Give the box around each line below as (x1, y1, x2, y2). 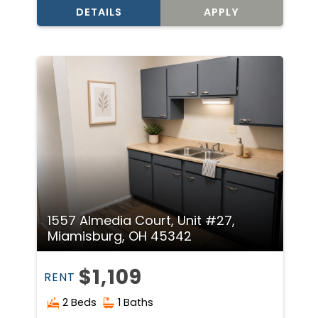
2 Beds (62, 295, 97, 310)
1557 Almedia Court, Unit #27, (48, 212, 236, 230)
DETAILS (75, 4, 122, 19)
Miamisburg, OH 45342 (48, 227, 192, 246)
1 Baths (118, 295, 154, 310)
